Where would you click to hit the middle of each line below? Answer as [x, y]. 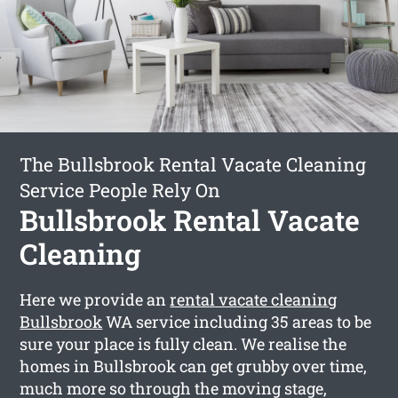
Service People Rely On [120, 190]
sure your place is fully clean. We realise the [183, 343]
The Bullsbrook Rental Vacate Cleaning [193, 164]
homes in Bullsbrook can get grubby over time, [194, 366]
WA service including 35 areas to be [237, 321]
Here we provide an [95, 299]
